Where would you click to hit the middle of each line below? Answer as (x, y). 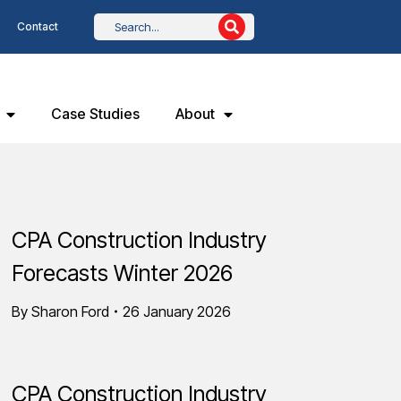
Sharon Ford (70, 311)
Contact (37, 26)
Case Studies (95, 114)
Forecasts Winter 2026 (122, 273)
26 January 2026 (177, 311)
